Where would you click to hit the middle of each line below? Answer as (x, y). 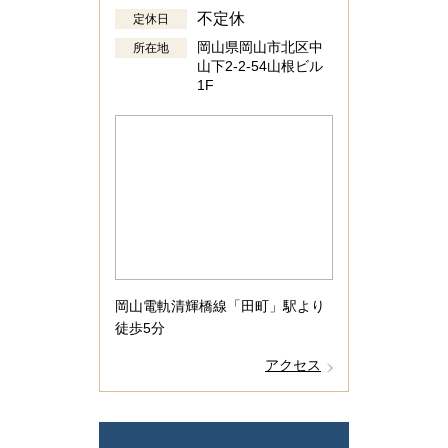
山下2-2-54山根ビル (260, 65)
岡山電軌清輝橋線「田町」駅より (220, 306)
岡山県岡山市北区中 (260, 46)
